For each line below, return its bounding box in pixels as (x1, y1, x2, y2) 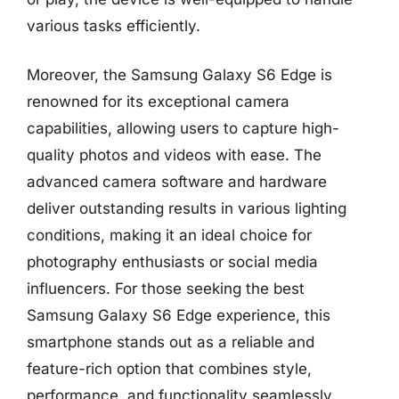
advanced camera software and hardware (27, 173, 327, 191)
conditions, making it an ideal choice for (27, 226, 312, 244)
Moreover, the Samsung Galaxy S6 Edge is (27, 66, 332, 84)
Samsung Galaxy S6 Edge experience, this (27, 306, 330, 324)
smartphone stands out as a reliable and (27, 333, 314, 351)
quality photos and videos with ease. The (27, 146, 322, 164)
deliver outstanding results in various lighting (27, 199, 346, 217)
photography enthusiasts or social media (27, 253, 318, 271)
